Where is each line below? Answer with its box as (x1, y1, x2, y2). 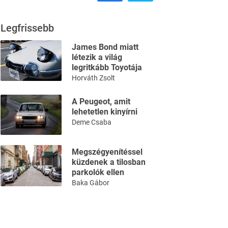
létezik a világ (72, 52, 122, 62)
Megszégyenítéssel (72, 147, 142, 157)
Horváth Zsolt (72, 74, 115, 82)
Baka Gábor (72, 179, 109, 187)
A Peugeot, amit (72, 97, 130, 106)
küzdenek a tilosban (72, 157, 146, 167)
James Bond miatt (72, 42, 138, 52)
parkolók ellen (72, 167, 124, 178)
